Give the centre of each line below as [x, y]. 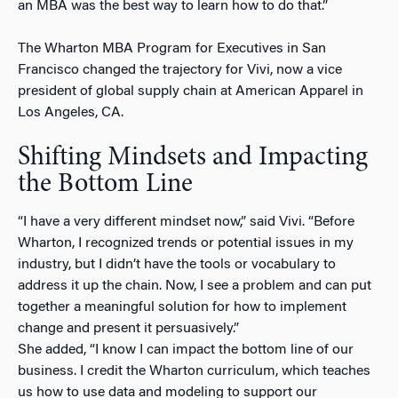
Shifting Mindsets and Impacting [193, 158]
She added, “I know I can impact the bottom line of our [186, 350]
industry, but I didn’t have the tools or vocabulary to [177, 264]
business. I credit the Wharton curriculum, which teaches [194, 371]
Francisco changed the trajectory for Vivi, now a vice [180, 70]
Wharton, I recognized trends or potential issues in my [186, 243]
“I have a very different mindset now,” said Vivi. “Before [186, 222]
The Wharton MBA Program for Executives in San [172, 48]
